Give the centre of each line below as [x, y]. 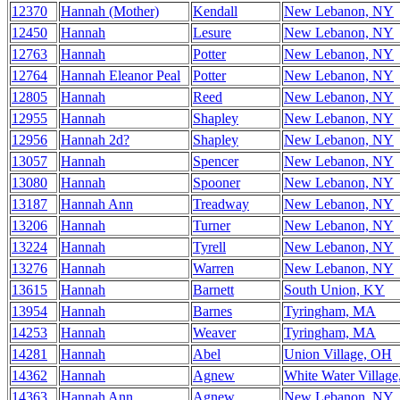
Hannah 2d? [95, 140]
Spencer [216, 161]
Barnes [212, 311]
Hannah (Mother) [110, 11]
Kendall [215, 11]
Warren [213, 268]
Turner [212, 225]
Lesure [212, 33]
